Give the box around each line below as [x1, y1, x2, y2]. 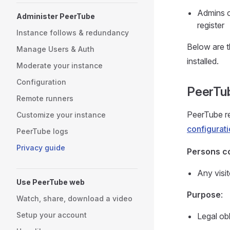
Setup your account [16, 210, 87, 219]
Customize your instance [16, 110, 106, 119]
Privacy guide [16, 143, 65, 152]
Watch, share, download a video [16, 194, 132, 203]
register [197, 20, 224, 30]
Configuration [16, 78, 66, 86]
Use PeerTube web [16, 178, 85, 186]
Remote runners [16, 94, 73, 103]
